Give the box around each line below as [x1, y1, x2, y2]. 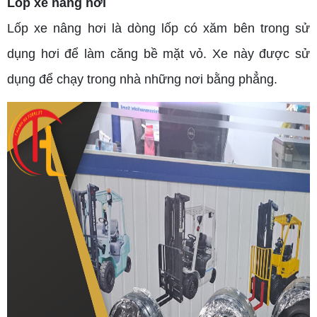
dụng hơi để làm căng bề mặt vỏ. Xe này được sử [7, 47, 310, 62]
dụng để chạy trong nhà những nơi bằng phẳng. [7, 72, 277, 87]
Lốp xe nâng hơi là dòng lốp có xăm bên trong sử [7, 21, 310, 36]
